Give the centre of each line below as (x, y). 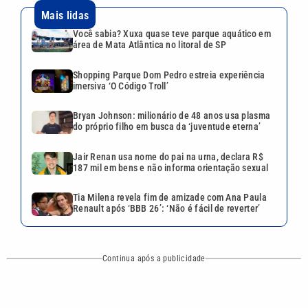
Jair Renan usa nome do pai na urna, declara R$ (168, 156)
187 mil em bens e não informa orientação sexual (171, 167)
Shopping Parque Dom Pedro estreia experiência (169, 75)
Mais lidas (65, 15)
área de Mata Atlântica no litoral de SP (150, 45)
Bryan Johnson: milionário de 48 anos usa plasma (172, 116)
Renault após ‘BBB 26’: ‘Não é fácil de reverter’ (167, 209)
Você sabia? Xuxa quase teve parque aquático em (172, 34)
